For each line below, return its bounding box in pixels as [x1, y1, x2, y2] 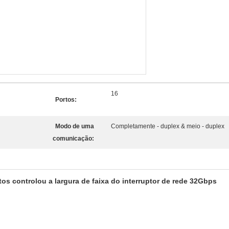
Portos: [55, 96, 77, 103]
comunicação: [53, 135, 94, 142]
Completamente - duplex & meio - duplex [111, 123, 224, 130]
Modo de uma [55, 123, 94, 130]
